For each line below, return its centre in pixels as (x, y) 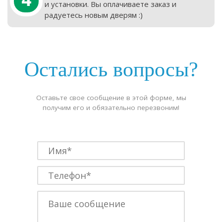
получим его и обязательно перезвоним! (111, 107)
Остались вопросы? (111, 69)
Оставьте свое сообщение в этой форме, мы (111, 97)
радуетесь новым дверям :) (93, 15)
